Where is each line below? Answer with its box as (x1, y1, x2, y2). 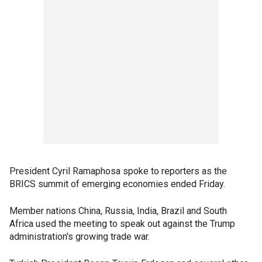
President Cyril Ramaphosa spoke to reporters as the (9, 166, 227, 177)
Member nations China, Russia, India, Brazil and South (9, 205, 227, 217)
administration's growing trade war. (9, 231, 150, 243)
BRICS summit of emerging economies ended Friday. (9, 178, 225, 190)
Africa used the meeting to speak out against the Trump (9, 218, 235, 230)
